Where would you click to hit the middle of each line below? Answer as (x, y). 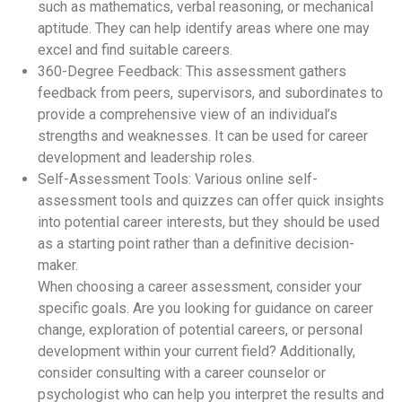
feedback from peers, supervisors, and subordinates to (210, 92)
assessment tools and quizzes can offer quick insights (211, 200)
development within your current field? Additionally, (197, 351)
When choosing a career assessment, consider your (200, 286)
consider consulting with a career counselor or (182, 372)
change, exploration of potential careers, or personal (200, 329)
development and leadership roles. (146, 157)
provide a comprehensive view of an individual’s (188, 114)
